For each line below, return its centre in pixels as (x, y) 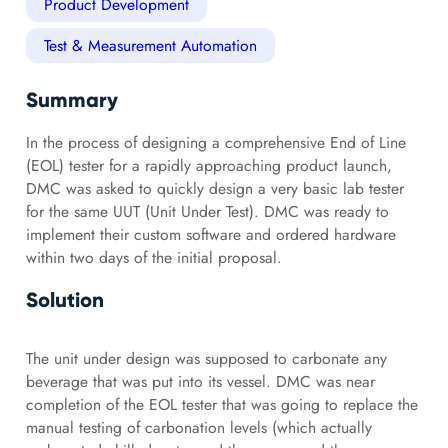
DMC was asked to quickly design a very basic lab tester (214, 188)
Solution (64, 299)
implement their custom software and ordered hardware (210, 234)
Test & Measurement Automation (150, 45)
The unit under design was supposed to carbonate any (206, 358)
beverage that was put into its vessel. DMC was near (200, 381)
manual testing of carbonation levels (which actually (198, 427)
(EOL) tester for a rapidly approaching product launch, (208, 165)
